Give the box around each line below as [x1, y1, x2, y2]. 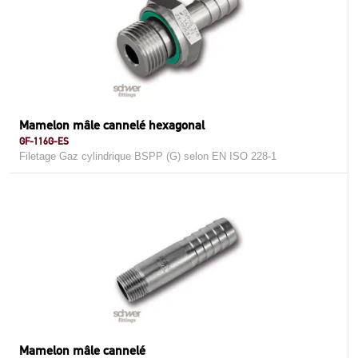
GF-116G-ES [19, 135, 69, 147]
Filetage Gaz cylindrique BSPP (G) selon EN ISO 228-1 [19, 150, 276, 162]
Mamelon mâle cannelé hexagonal [19, 117, 205, 133]
